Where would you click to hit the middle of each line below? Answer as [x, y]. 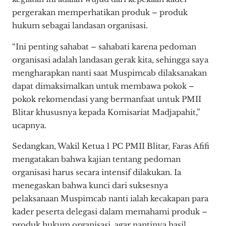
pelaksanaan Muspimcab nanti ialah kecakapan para [110, 198]
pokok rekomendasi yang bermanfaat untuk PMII [107, 99]
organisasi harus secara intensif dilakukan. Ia [97, 172]
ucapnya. [29, 125]
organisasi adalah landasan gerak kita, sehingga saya [110, 60]
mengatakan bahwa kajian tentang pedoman [96, 159]
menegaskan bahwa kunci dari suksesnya [90, 185]
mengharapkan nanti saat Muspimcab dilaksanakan [109, 73]
